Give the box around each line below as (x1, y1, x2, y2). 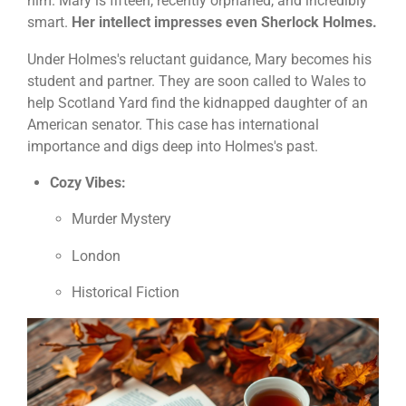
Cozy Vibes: (49, 173, 126, 191)
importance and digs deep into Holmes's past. (27, 137, 318, 155)
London (72, 246, 121, 265)
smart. (27, 14, 72, 32)
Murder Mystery (72, 210, 171, 228)
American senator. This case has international (27, 115, 319, 133)
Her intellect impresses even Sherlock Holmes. (72, 14, 377, 32)
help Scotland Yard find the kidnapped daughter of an (27, 93, 368, 111)
